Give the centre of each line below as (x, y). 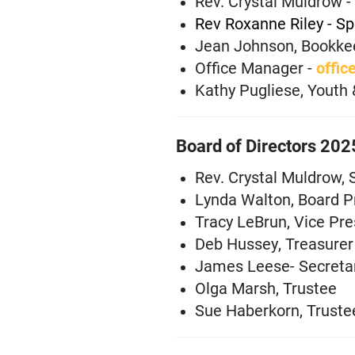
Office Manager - (253, 67)
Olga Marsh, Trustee (265, 288)
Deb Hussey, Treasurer (274, 243)
